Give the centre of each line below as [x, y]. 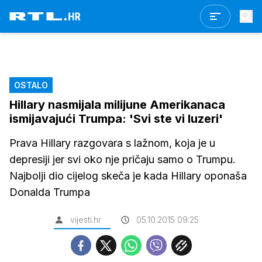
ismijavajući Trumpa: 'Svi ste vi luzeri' [116, 119]
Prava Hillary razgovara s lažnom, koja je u [112, 143]
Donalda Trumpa [50, 192]
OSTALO [31, 85]
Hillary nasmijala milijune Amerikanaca [117, 105]
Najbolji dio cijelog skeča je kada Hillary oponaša [128, 176]
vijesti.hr [86, 220]
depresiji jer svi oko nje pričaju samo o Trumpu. [123, 159]
